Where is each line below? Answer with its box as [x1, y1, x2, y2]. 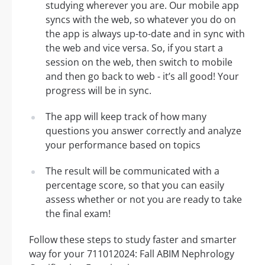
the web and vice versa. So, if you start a [46, 41, 223, 55]
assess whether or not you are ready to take [46, 193, 242, 206]
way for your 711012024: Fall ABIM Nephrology [29, 247, 234, 261]
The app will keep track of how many [46, 110, 206, 124]
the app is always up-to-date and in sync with [46, 27, 245, 41]
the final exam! [46, 207, 111, 221]
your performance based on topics [46, 138, 201, 152]
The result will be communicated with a [46, 164, 219, 178]
